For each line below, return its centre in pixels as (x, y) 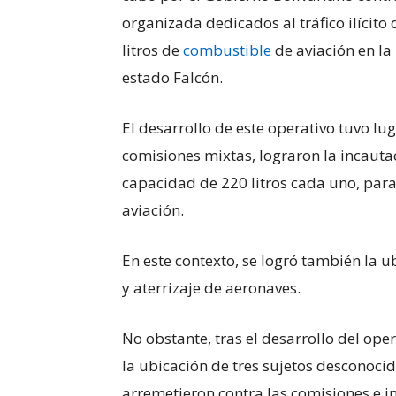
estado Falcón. (172, 78)
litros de (152, 50)
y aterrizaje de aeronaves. (211, 288)
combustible (227, 50)
